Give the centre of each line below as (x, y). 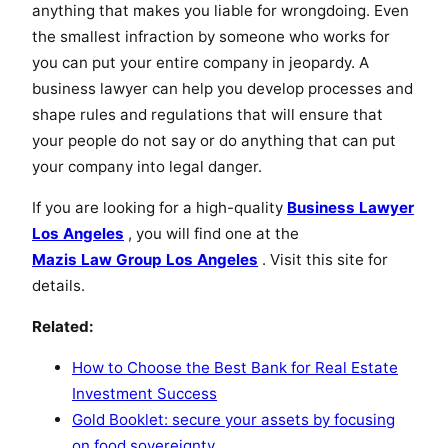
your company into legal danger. (147, 166)
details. (58, 285)
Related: (63, 327)
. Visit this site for (323, 259)
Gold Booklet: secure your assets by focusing (233, 420)
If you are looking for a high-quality (159, 207)
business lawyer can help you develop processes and (222, 88)
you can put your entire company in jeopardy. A (200, 62)
